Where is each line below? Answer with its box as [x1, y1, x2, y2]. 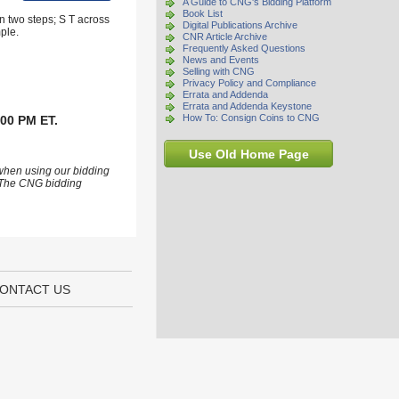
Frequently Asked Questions [183, 43, 305, 53]
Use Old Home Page [188, 147, 309, 161]
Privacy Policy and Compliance [183, 77, 316, 88]
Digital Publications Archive [183, 20, 297, 30]
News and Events [183, 54, 259, 65]
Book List [183, 8, 223, 19]
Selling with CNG [183, 66, 255, 77]
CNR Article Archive [183, 31, 267, 42]
